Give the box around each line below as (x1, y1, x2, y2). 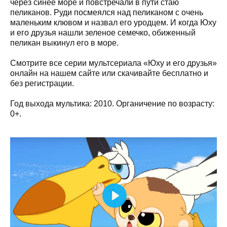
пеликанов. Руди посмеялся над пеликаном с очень (10, 8, 203, 17)
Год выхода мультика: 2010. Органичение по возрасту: (10, 99, 214, 108)
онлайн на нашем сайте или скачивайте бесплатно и (10, 68, 208, 78)
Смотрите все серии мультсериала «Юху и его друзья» (10, 58, 217, 67)
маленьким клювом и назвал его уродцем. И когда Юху (10, 18, 216, 27)
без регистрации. (10, 79, 74, 88)
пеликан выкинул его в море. (10, 38, 119, 47)
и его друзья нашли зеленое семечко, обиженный (10, 28, 196, 37)
